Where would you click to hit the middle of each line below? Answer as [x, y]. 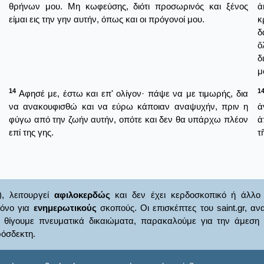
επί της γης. [31, 132]
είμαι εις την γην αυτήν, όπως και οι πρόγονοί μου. [107, 19]
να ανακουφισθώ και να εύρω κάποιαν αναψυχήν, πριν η [128, 106]
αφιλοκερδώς [82, 195]
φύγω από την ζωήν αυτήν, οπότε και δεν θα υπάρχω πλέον [128, 119]
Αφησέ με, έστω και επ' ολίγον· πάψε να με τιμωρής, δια [132, 93]
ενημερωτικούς [65, 208]
